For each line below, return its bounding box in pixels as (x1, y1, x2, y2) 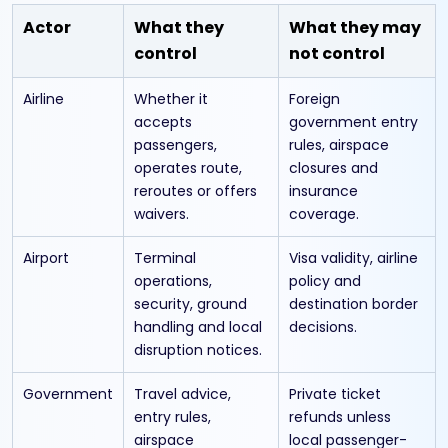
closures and (289, 157, 378, 178)
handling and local (134, 316, 262, 337)
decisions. (289, 316, 357, 337)
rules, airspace (289, 134, 389, 155)
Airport (23, 247, 69, 268)
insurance (289, 180, 358, 201)
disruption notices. (134, 339, 262, 360)
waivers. (134, 203, 189, 224)
